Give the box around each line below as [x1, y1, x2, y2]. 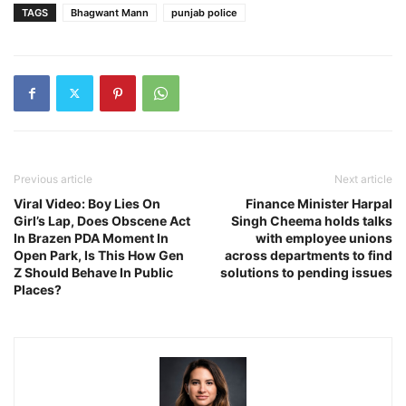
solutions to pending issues [220, 264, 392, 280]
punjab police [171, 5, 237, 19]
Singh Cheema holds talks [231, 212, 392, 228]
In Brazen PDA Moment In [14, 229, 169, 246]
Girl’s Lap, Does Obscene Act [14, 212, 190, 228]
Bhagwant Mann [71, 5, 149, 19]
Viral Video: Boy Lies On [14, 195, 160, 211]
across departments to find [225, 246, 392, 263]
